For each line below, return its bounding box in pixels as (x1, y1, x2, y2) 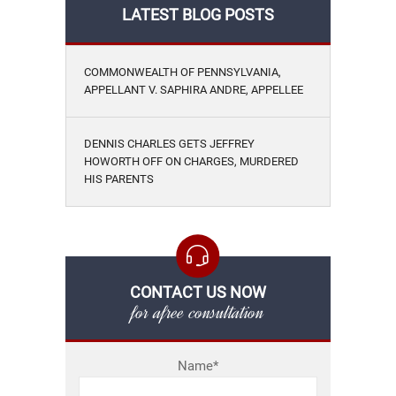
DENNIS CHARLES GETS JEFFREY (84, 137, 255, 150)
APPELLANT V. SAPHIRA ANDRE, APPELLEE (84, 83, 303, 96)
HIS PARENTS (84, 172, 154, 186)
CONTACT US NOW (130, 283, 266, 301)
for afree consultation (132, 299, 264, 325)
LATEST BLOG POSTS (122, 5, 274, 24)
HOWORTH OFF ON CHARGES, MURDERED (84, 155, 299, 168)
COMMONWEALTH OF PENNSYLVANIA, (84, 65, 281, 79)
